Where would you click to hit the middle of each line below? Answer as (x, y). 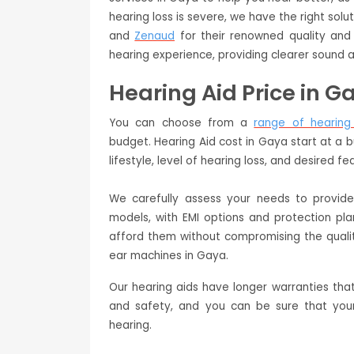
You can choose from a (182, 123)
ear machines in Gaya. (169, 256)
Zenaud (155, 36)
